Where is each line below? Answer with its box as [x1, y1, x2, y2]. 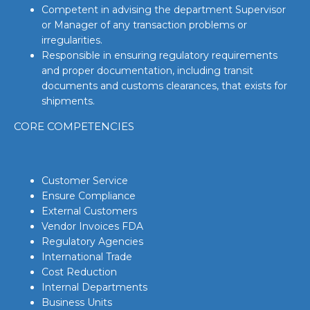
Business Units [42, 296, 112, 309]
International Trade [42, 250, 132, 263]
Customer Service [42, 174, 128, 187]
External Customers [42, 205, 137, 217]
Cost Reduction [42, 266, 117, 278]
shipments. [42, 95, 95, 107]
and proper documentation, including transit [42, 64, 253, 77]
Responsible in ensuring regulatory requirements [42, 49, 277, 62]
